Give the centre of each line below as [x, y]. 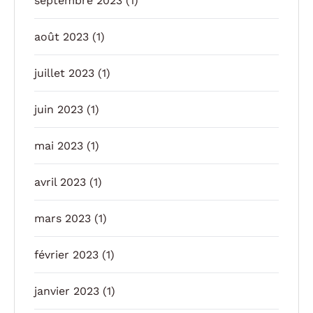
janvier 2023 [67, 291]
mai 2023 [59, 145]
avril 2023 [60, 182]
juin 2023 [59, 109]
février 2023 [66, 254]
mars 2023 [63, 218]
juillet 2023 [64, 73]
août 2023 [61, 36]
